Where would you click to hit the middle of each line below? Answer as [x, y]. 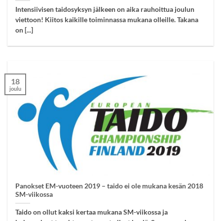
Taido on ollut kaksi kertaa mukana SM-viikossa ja [92, 212]
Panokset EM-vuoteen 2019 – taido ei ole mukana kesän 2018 [110, 186]
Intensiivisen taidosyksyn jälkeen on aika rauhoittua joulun [105, 10]
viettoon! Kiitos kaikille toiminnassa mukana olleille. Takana [107, 20]
